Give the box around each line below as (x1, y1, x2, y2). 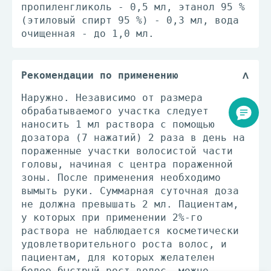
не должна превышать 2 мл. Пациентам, (21, 198, 239, 210)
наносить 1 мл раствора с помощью (21, 119, 215, 130)
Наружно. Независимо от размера (21, 92, 203, 103)
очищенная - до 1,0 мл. (21, 28, 154, 39)
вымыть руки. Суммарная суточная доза (21, 185, 239, 197)
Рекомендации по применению (21, 70, 178, 81)
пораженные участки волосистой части (21, 145, 233, 157)
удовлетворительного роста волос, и (21, 238, 227, 250)
